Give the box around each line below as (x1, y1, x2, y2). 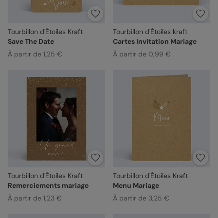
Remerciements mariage (8, 181, 89, 190)
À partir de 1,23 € (8, 193, 62, 202)
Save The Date (8, 36, 54, 46)
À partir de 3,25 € (112, 193, 169, 202)
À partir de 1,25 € (8, 49, 62, 58)
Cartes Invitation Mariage (112, 36, 197, 46)
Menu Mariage (112, 181, 159, 190)
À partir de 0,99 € (112, 49, 171, 58)
